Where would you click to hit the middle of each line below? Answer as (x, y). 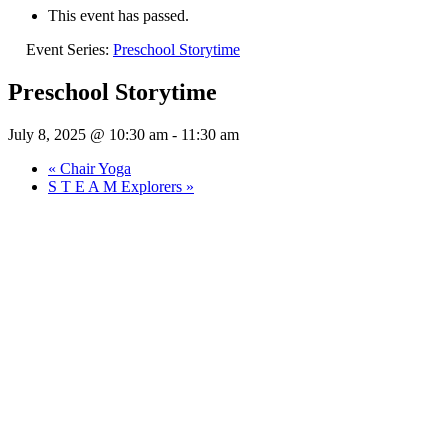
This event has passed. (118, 16)
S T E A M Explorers (117, 187)
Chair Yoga (93, 169)
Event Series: (69, 50)
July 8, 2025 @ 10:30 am (88, 135)
